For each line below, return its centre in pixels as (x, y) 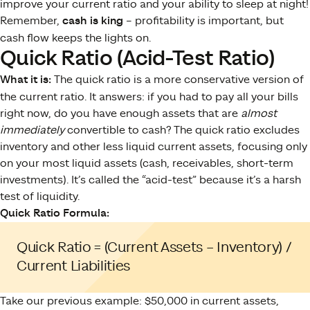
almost (259, 113)
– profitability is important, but (203, 20)
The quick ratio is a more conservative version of (177, 79)
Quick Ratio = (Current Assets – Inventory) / (154, 247)
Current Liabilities (74, 266)
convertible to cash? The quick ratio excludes (182, 130)
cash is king (93, 21)
